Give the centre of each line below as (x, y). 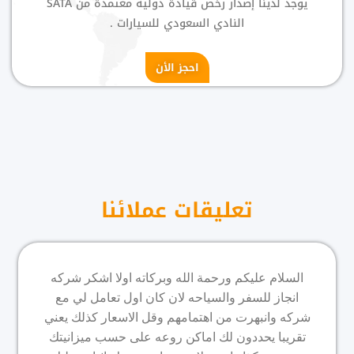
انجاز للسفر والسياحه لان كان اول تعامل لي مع (177, 298)
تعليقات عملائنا (177, 211)
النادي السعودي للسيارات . (177, 24)
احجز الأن (177, 68)
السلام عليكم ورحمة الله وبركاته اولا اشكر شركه (177, 278)
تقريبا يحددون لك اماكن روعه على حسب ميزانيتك (177, 337)
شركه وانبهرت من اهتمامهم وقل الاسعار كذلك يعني (177, 318)
